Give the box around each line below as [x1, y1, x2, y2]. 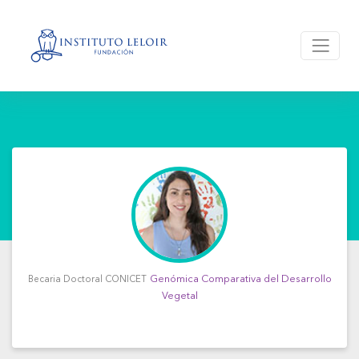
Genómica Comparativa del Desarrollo [149, 274, 332, 284]
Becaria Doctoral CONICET [27, 276, 147, 284]
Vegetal [161, 291, 198, 301]
